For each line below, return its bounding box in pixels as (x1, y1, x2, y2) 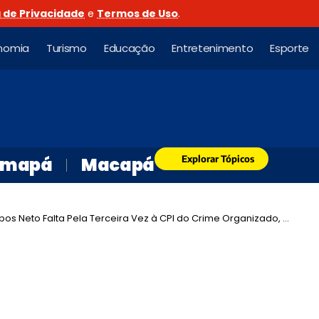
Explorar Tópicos (181, 152, 254, 164)
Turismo (46, 41, 87, 56)
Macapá (81, 153, 155, 177)
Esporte (270, 41, 310, 56)
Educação (103, 41, 155, 56)
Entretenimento (172, 41, 253, 56)
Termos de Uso (97, 6, 178, 21)
